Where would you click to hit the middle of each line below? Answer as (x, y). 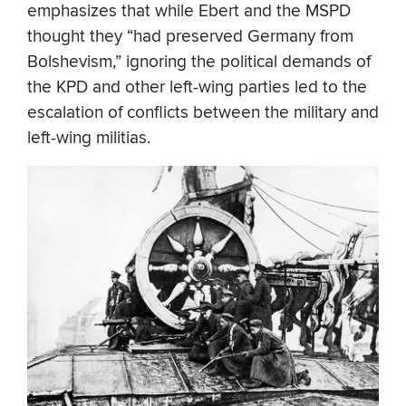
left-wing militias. (89, 139)
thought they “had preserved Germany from (190, 37)
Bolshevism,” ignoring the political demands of (199, 63)
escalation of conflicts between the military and (203, 113)
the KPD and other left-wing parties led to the (197, 88)
